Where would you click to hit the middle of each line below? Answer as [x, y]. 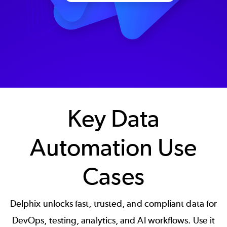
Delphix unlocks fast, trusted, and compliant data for [113, 203]
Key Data [113, 119]
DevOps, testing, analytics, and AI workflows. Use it [113, 220]
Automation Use [113, 147]
